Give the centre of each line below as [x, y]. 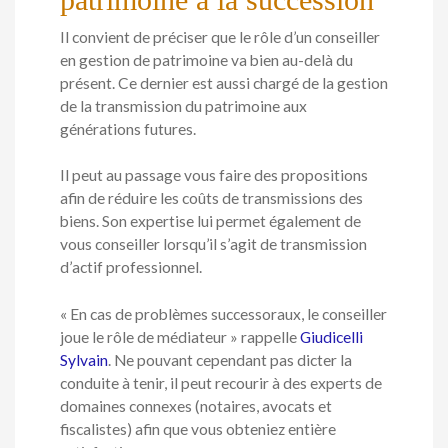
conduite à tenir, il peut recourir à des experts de [221, 382]
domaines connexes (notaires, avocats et [196, 405]
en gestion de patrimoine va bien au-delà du [206, 60]
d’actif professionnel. [131, 267]
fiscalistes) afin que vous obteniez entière [198, 428]
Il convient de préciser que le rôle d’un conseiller [220, 37]
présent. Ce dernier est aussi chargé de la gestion [224, 83]
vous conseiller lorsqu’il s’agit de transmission [213, 244]
